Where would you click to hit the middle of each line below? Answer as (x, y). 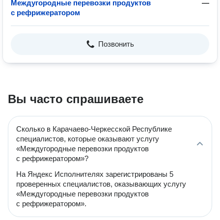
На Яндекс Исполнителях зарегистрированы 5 (95, 174)
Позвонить (116, 44)
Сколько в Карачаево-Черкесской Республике (94, 129)
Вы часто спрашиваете (76, 99)
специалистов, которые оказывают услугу (88, 139)
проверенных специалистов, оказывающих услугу (101, 184)
